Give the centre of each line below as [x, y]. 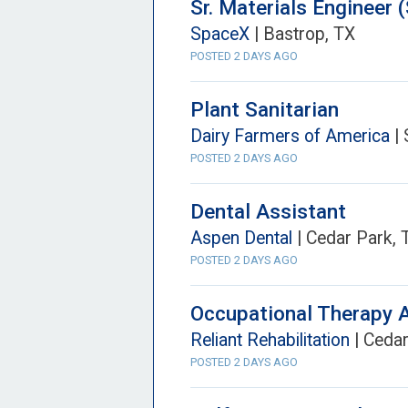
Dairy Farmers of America [290, 136]
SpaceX [220, 34]
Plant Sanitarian [265, 109]
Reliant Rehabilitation [270, 340]
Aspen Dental [241, 238]
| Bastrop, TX [302, 34]
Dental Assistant [268, 211]
